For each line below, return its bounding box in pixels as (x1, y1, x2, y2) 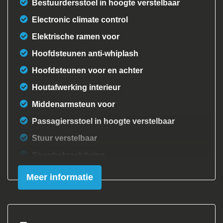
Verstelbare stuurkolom (32, 185, 120, 194)
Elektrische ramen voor (32, 32, 119, 41)
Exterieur (44, 204, 105, 220)
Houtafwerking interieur (32, 83, 120, 92)
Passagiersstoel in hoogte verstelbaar (32, 117, 175, 126)
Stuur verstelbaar (32, 134, 97, 143)
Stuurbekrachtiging (32, 151, 105, 160)
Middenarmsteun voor (32, 100, 115, 109)
